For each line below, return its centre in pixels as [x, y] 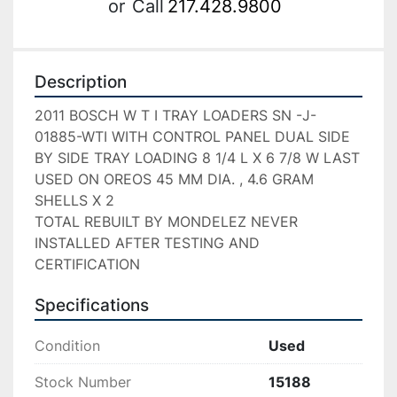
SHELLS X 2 [74, 201]
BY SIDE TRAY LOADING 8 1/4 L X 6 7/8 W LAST [197, 158]
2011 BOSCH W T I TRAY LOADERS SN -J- [175, 116]
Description [81, 82]
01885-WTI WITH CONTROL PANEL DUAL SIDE [192, 137]
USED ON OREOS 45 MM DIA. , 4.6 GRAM [174, 179]
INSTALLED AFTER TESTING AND [147, 243]
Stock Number [83, 382]
